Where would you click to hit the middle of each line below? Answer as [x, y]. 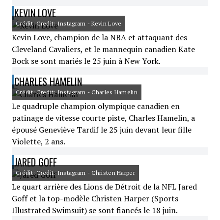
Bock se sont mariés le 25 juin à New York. [86, 61]
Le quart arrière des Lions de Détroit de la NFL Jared [104, 187]
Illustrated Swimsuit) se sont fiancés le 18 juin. [95, 210]
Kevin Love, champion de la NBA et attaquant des [99, 37]
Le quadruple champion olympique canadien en [96, 106]
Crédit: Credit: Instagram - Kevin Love [69, 23]
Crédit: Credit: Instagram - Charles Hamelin [77, 92]
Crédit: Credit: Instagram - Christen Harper [75, 173]
